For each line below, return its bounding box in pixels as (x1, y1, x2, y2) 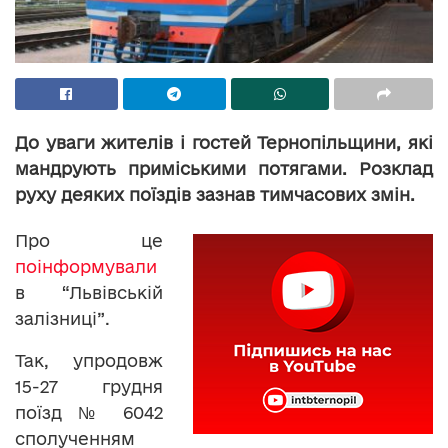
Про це (15, 231, 163, 251)
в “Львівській (15, 283, 163, 303)
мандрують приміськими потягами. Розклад (15, 159, 433, 179)
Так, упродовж (15, 351, 163, 371)
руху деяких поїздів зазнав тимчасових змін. (15, 185, 415, 205)
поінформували (15, 257, 157, 277)
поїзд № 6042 (15, 403, 163, 423)
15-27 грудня (15, 377, 163, 397)
